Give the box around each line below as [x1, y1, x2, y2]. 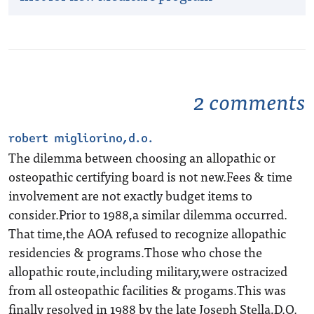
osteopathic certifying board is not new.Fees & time [8, 166, 292, 186]
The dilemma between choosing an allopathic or [8, 147, 275, 168]
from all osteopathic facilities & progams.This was [8, 280, 286, 300]
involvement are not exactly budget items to [8, 185, 252, 205]
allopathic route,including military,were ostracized [8, 261, 287, 281]
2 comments [193, 82, 306, 118]
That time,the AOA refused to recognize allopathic [8, 223, 286, 243]
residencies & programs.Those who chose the [8, 242, 262, 262]
